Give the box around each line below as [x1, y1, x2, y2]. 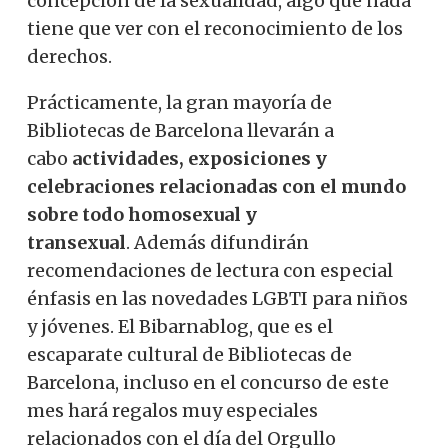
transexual [27, 230, 126, 254]
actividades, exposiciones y [72, 146, 327, 170]
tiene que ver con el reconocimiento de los [27, 16, 403, 40]
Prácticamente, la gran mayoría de [27, 90, 332, 114]
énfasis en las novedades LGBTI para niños [27, 286, 408, 310]
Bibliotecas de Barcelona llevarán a [27, 118, 334, 142]
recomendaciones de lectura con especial [27, 258, 393, 282]
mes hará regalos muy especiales [27, 398, 318, 422]
